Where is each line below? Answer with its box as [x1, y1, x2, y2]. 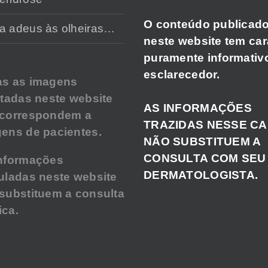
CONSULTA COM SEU [144, 151, 266, 165]
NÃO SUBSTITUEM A [144, 135, 261, 148]
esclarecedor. [144, 68, 220, 81]
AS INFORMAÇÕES [144, 101, 252, 114]
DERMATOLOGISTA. [144, 168, 258, 181]
